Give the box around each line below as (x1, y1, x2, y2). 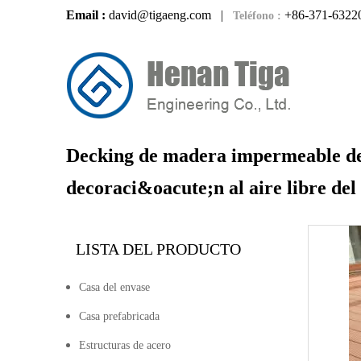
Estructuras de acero (79, 339, 171, 351)
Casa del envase (79, 281, 150, 293)
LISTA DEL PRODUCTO (76, 240, 241, 258)
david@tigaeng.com (109, 8, 214, 22)
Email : (66, 8, 109, 22)
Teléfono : (233, 10, 281, 22)
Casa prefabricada (79, 310, 160, 322)
